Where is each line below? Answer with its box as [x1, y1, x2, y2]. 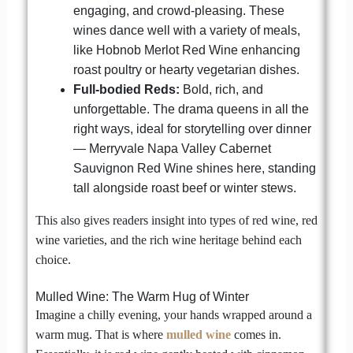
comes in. [230, 328, 281, 342]
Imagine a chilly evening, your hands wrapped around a [35, 308, 312, 322]
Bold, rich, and [179, 82, 263, 96]
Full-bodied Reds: [72, 82, 180, 96]
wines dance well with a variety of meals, [72, 23, 300, 37]
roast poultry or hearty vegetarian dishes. [72, 62, 299, 76]
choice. [35, 252, 71, 266]
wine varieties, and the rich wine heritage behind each [35, 232, 302, 247]
